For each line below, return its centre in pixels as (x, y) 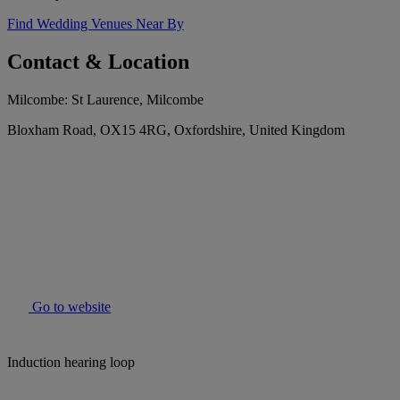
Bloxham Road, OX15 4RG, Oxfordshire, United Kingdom (176, 130)
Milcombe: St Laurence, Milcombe (105, 100)
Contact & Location (98, 62)
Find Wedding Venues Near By (96, 24)
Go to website (70, 307)
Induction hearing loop (71, 362)
